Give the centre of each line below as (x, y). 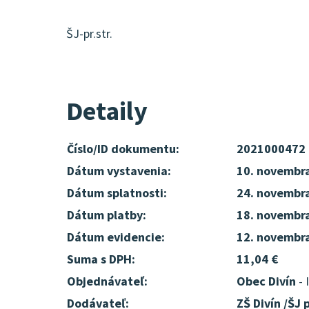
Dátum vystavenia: (119, 171)
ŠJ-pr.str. (89, 33)
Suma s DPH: (101, 259)
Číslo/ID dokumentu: (123, 149)
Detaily (107, 111)
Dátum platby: (107, 215)
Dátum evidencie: (116, 237)
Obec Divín (266, 281)
